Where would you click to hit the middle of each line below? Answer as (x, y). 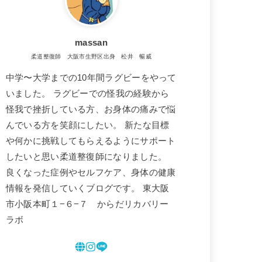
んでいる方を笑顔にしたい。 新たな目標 (87, 125)
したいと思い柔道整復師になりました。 (86, 157)
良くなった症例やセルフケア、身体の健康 (91, 173)
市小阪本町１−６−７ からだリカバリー (87, 204)
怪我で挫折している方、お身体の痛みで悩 (91, 110)
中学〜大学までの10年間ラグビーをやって (91, 78)
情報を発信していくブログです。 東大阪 (87, 189)
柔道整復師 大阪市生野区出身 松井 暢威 (91, 56)
